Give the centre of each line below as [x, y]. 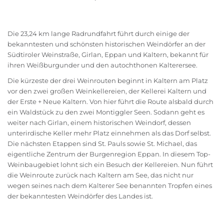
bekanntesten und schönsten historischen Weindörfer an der [106, 44]
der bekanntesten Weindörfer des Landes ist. [80, 196]
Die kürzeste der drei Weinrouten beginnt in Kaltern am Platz [108, 81]
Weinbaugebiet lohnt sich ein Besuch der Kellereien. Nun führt [110, 165]
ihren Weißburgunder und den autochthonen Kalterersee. [102, 65]
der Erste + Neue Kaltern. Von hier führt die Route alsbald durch [110, 102]
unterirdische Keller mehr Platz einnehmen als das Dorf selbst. [109, 133]
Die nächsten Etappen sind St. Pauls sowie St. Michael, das [102, 144]
